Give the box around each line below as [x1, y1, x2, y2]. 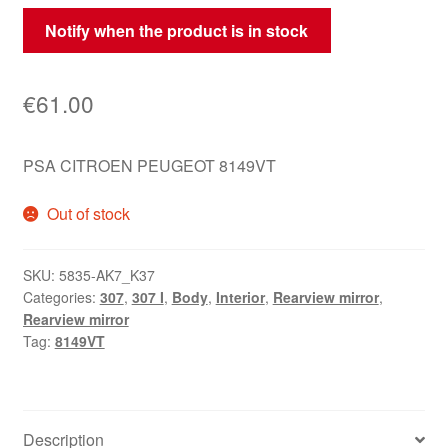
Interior [215, 287, 265, 308]
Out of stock [47, 201, 131, 225]
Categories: [22, 287, 100, 308]
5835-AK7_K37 [58, 265, 155, 286]
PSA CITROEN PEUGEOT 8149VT [22, 153, 276, 177]
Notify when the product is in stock [45, 18, 309, 42]
